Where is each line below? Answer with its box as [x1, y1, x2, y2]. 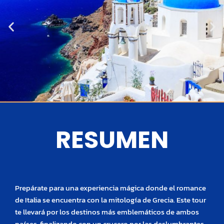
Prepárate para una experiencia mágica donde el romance [15, 182, 206, 194]
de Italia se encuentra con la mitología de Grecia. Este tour [15, 194, 206, 206]
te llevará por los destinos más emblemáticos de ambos [15, 206, 199, 218]
